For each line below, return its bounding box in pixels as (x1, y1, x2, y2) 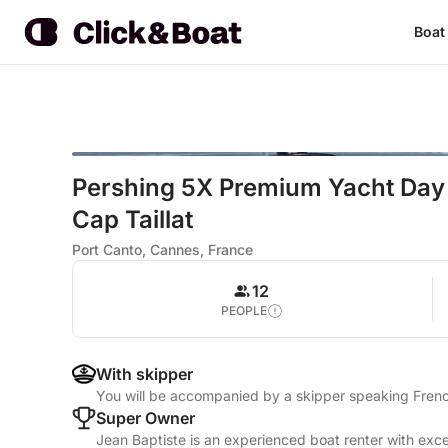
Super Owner (96, 408, 195, 428)
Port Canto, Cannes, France (72, 241, 253, 258)
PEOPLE (221, 303, 268, 318)
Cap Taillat (72, 205, 193, 234)
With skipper (96, 364, 193, 384)
